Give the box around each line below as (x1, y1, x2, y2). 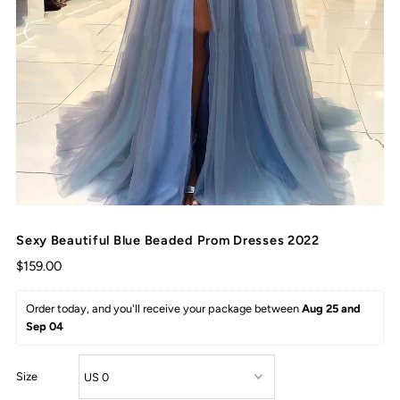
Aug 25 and (302, 302, 364, 316)
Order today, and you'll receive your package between (26, 302, 303, 316)
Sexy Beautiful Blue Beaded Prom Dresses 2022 (16, 232, 320, 249)
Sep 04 (26, 320, 64, 334)
